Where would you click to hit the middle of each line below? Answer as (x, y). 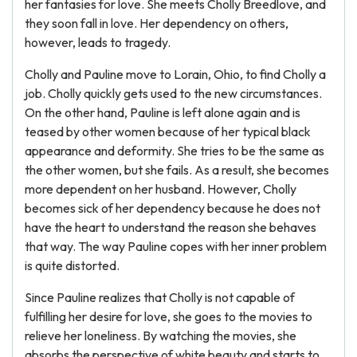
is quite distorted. (72, 265)
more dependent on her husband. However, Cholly (161, 189)
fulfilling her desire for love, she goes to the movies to (169, 316)
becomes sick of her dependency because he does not (173, 208)
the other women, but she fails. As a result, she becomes (177, 170)
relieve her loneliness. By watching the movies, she (161, 335)
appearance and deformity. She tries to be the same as (175, 151)
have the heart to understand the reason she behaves (171, 227)
